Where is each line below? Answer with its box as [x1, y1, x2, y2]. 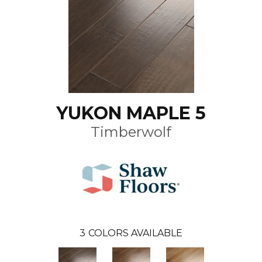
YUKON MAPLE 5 [56, 102, 206, 124]
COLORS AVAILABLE [88, 227, 182, 239]
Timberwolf [91, 123, 171, 140]
